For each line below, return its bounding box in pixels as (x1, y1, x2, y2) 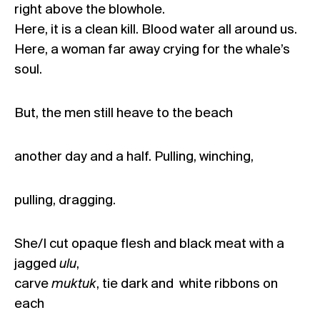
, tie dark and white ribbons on (96, 277, 278, 291)
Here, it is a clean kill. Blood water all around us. (14, 23, 297, 37)
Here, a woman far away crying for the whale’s (14, 43, 290, 57)
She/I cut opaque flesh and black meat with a (14, 237, 284, 251)
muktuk (51, 277, 96, 291)
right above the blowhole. (14, 3, 165, 17)
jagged (14, 257, 59, 271)
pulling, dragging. (14, 194, 116, 208)
